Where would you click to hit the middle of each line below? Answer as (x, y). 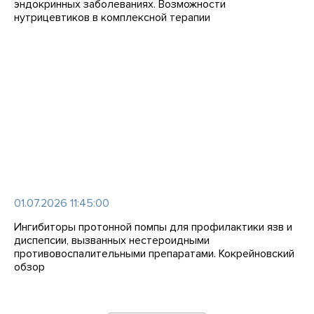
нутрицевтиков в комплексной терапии (112, 18)
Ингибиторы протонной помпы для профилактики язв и (153, 227)
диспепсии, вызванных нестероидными (112, 240)
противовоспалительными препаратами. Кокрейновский (154, 254)
